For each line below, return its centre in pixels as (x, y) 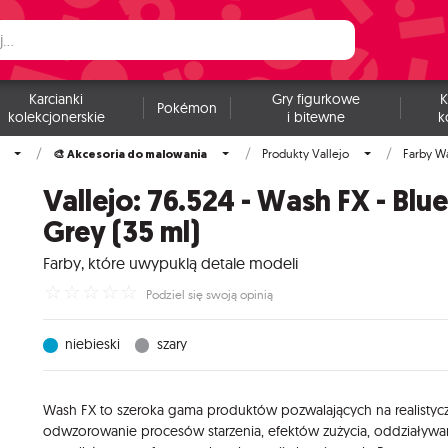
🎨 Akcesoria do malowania (130, 153)
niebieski (93, 344)
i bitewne (315, 117)
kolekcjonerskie (56, 117)
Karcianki (56, 99)
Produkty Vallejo (305, 153)
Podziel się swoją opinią (209, 294)
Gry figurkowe (315, 99)
